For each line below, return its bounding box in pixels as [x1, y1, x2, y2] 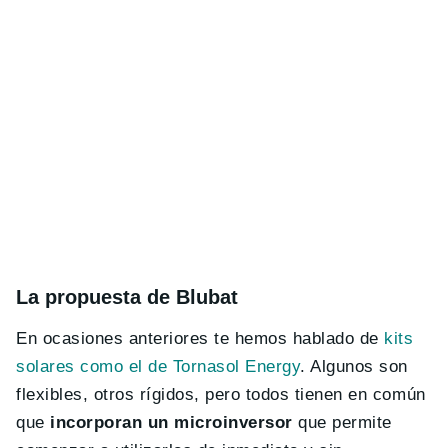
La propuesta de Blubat [16, 286, 238, 309]
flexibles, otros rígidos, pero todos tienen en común [16, 385, 426, 405]
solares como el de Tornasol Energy [16, 357, 301, 377]
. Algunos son [300, 357, 408, 377]
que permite [292, 413, 392, 433]
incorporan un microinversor [50, 413, 293, 433]
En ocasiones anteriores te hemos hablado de [16, 329, 385, 349]
